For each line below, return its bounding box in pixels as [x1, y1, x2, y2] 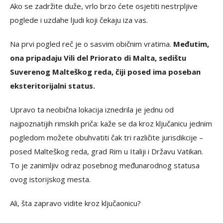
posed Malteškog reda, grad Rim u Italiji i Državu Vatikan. [10, 146, 203, 156]
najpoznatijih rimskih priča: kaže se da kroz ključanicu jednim [10, 118, 212, 128]
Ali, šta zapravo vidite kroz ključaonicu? [10, 198, 141, 208]
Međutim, [171, 38, 209, 49]
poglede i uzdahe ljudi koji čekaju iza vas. [10, 14, 148, 25]
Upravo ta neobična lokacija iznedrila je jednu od [10, 104, 174, 114]
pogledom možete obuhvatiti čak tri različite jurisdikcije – [10, 132, 203, 142]
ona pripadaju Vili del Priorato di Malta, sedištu [10, 52, 186, 63]
